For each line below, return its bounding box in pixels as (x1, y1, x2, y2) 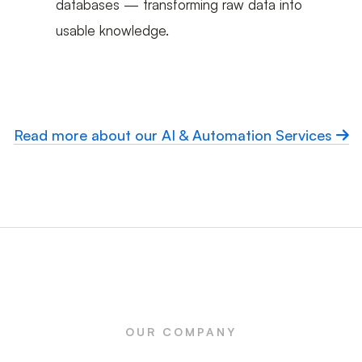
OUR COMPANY (125, 325, 237, 339)
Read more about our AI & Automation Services (13, 126, 336, 145)
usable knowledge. (56, 22, 169, 40)
